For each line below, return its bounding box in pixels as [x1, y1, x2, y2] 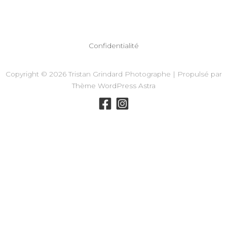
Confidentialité [88, 41, 139, 50]
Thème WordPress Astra [71, 81, 156, 90]
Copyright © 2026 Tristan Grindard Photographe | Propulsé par [5, 69, 222, 78]
